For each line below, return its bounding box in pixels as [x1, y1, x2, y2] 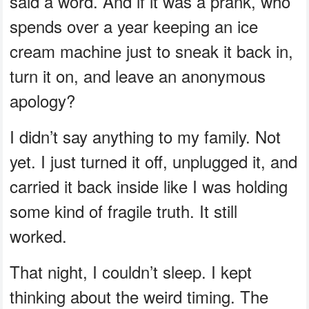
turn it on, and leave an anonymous [10, 63, 266, 88]
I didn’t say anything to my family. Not [10, 124, 281, 149]
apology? [10, 88, 76, 113]
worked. [10, 223, 68, 248]
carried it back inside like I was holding [10, 174, 288, 199]
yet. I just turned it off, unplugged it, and [10, 149, 298, 174]
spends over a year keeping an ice [10, 14, 259, 39]
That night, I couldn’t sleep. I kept [10, 259, 252, 284]
